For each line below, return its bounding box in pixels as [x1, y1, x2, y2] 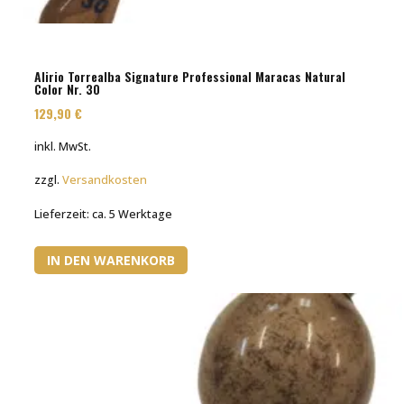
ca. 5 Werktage [92, 206, 173, 222]
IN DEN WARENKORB [47, 251, 176, 269]
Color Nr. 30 [34, 78, 101, 98]
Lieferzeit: [34, 206, 93, 222]
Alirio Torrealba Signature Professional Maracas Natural [34, 66, 346, 86]
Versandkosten [62, 172, 148, 188]
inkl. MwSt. [34, 139, 92, 155]
